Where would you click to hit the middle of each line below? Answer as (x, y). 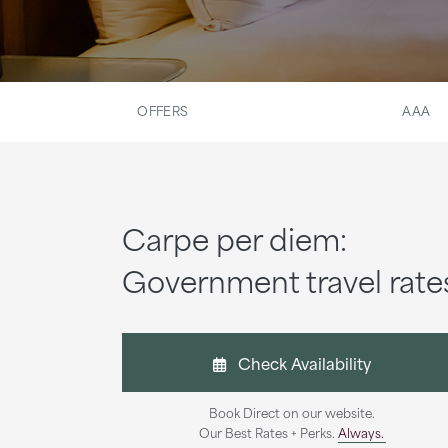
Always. (360, 432)
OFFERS (163, 110)
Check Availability (298, 362)
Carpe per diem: (234, 238)
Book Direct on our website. (292, 412)
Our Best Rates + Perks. (268, 432)
